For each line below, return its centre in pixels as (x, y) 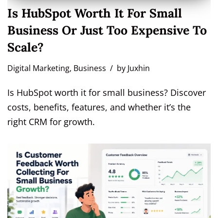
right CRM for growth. (51, 122)
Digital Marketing (38, 68)
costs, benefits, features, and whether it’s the (99, 107)
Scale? (26, 47)
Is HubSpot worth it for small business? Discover (107, 93)
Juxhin (139, 68)
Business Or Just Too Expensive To (107, 30)
